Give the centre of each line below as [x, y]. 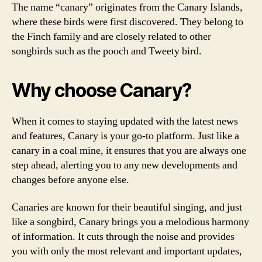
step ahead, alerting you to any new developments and [125, 165]
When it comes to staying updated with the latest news [125, 121]
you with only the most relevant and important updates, [127, 251]
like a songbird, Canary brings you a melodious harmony [130, 222]
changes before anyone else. [70, 180]
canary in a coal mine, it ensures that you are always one [129, 150]
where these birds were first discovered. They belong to [127, 22]
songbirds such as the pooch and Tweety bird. [107, 51]
